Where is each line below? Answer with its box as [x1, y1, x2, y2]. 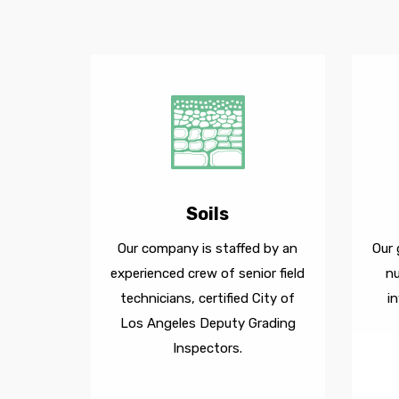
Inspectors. [173, 340, 243, 356]
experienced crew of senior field [110, 265, 305, 281]
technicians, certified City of [120, 290, 296, 306]
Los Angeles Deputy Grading [119, 315, 296, 331]
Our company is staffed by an [118, 240, 298, 256]
